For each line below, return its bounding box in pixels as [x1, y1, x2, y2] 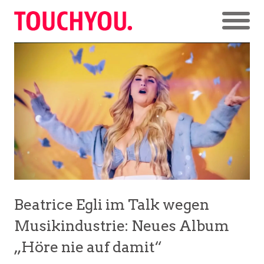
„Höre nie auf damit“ [14, 238, 162, 256]
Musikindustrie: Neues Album [14, 217, 229, 235]
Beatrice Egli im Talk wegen [14, 196, 209, 214]
